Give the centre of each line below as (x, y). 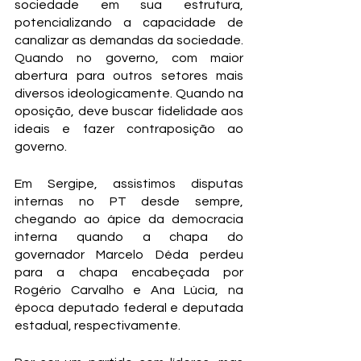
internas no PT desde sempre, (129, 201)
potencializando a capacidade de (129, 23)
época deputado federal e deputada (129, 308)
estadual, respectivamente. (98, 326)
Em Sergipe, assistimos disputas (129, 184)
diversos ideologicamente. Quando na (129, 93)
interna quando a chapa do (129, 237)
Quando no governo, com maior (129, 58)
